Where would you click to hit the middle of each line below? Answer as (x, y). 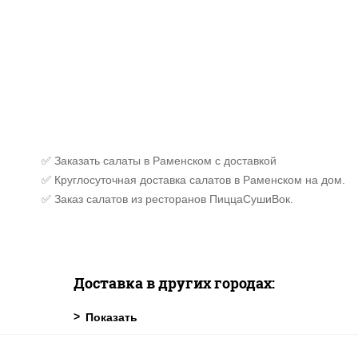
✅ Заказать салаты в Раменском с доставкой (159, 161)
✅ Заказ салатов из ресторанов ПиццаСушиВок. (167, 199)
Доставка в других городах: (174, 283)
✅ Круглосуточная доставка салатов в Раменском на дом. (193, 180)
